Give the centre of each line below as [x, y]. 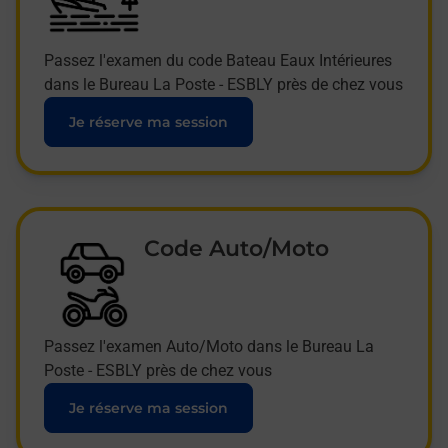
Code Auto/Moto [236, 249]
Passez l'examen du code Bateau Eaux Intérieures [218, 61]
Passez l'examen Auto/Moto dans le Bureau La [209, 347]
